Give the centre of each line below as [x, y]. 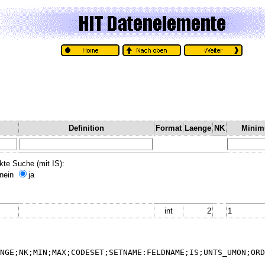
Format [169, 128]
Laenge [198, 128]
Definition [86, 128]
